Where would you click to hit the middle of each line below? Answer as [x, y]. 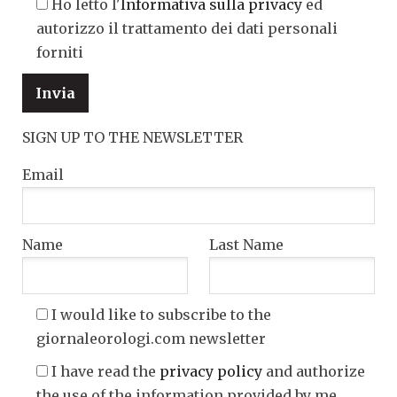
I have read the [105, 372]
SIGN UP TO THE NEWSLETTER [132, 138]
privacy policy [211, 372]
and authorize [314, 372]
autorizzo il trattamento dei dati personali [187, 29]
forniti [60, 53]
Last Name [246, 245]
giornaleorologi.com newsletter [151, 339]
